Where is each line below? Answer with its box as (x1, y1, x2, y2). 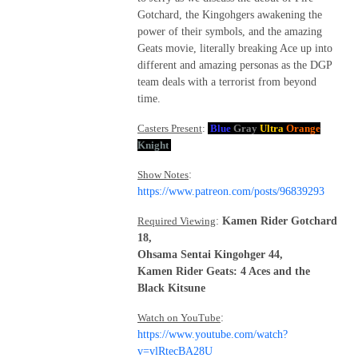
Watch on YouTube (137, 312, 221, 324)
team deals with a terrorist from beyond (137, 76, 316, 89)
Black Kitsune (137, 282, 209, 295)
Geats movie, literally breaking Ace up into (137, 42, 332, 55)
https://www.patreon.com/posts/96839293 (137, 185, 324, 198)
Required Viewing (137, 215, 216, 228)
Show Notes (137, 169, 189, 181)
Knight (137, 139, 169, 152)
